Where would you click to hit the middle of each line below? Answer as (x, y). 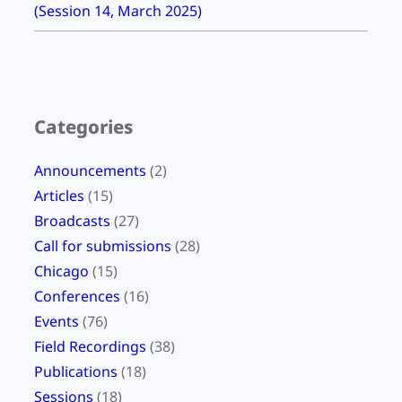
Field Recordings (90, 347)
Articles (59, 196)
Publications (76, 372)
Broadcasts (72, 221)
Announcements (90, 171)
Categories (83, 127)
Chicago (61, 271)
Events (57, 322)
